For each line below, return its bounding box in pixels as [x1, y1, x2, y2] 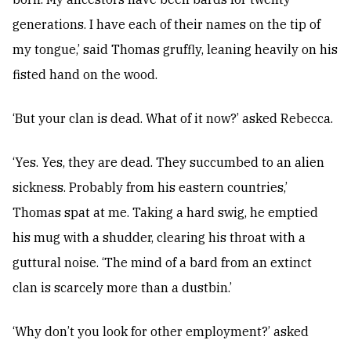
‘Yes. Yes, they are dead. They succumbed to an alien [13, 154, 324, 171]
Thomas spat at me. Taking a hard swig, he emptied [13, 204, 318, 221]
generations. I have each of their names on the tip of [13, 16, 320, 33]
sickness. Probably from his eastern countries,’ [13, 179, 288, 196]
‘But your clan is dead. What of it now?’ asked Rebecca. [13, 110, 333, 127]
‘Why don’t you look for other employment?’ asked [13, 324, 309, 340]
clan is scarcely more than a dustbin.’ [13, 280, 232, 296]
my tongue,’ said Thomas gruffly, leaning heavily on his [13, 42, 338, 58]
